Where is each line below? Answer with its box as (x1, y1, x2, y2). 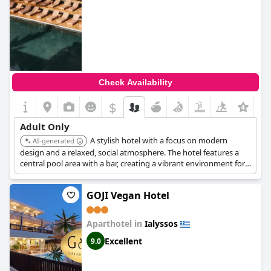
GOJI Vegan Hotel (87, 189, 169, 202)
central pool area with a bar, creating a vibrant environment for (20, 158, 245, 169)
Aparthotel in (87, 218, 145, 229)
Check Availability (99, 77, 172, 87)
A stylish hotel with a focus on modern (90, 135, 227, 146)
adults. (20, 169, 44, 180)
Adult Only (20, 120, 70, 132)
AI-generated (33, 136, 74, 145)
